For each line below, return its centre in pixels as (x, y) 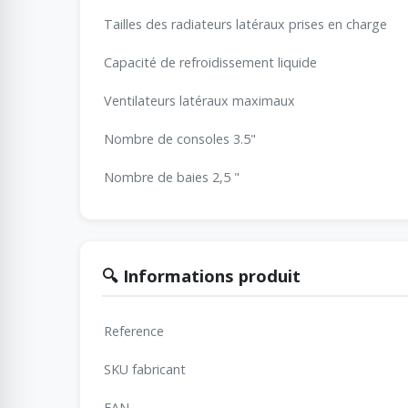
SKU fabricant (145, 369)
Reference (134, 331)
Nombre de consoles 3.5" (180, 138)
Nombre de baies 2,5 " (172, 177)
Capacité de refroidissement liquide (210, 62)
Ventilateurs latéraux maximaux (199, 100)
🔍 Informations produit (201, 275)
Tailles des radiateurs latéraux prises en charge (245, 24)
